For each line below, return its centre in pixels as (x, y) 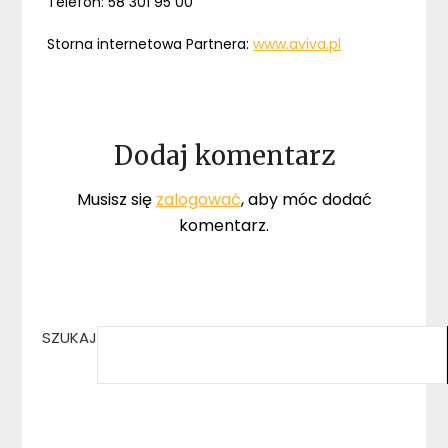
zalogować (198, 200)
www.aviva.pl (297, 44)
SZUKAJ (70, 338)
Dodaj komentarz (224, 156)
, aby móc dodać (306, 200)
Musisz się (116, 200)
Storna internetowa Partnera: (150, 44)
